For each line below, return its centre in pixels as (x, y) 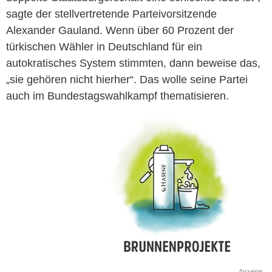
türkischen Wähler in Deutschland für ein (104, 47)
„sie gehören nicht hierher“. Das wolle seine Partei (127, 80)
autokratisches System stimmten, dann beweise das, (133, 63)
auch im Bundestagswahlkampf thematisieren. (117, 96)
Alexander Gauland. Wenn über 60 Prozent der (120, 31)
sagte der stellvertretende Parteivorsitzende (111, 14)
